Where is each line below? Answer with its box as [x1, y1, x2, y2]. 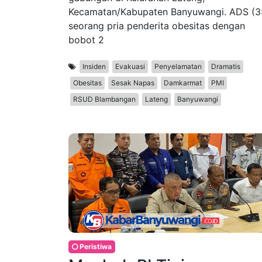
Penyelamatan [154, 62, 202, 71]
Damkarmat [164, 78, 202, 88]
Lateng [145, 95, 168, 104]
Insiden [82, 62, 106, 71]
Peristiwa [78, 242, 112, 251]
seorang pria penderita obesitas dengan [68, 20, 245, 32]
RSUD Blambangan [73, 95, 136, 104]
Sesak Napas [111, 78, 154, 88]
